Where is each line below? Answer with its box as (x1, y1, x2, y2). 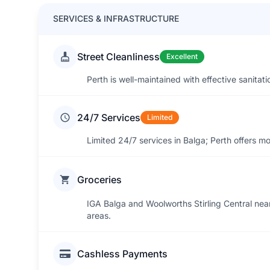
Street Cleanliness (77, 51, 160, 63)
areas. (87, 210, 111, 221)
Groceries (77, 174, 122, 186)
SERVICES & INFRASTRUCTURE (53, 13, 179, 24)
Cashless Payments (77, 248, 168, 260)
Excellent (166, 52, 198, 61)
